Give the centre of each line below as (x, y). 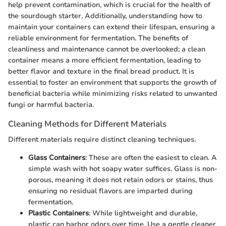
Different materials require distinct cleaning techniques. (102, 140)
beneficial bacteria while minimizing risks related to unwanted (113, 94)
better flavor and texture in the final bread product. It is (101, 72)
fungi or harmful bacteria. (51, 105)
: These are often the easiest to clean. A (151, 158)
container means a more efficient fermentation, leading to (104, 61)
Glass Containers (57, 158)
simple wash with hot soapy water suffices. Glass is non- (123, 169)
